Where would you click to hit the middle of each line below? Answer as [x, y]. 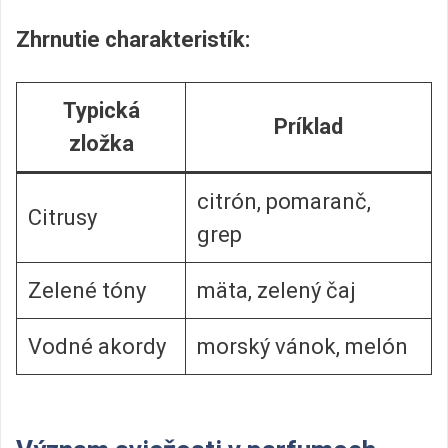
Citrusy [62, 218]
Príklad [308, 127]
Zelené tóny [87, 291]
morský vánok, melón [302, 347]
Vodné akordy [97, 347]
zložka [101, 144]
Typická [101, 111]
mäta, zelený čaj [276, 291]
